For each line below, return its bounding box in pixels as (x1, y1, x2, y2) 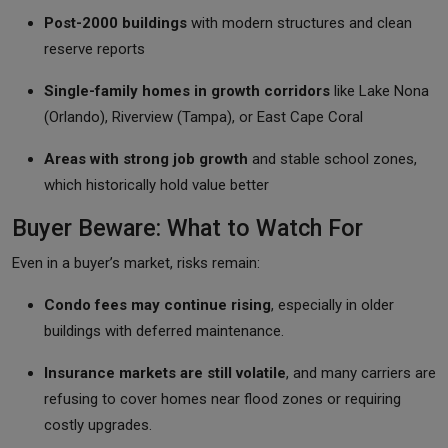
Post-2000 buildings (44, 13, 187, 32)
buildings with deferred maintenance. (44, 321, 284, 340)
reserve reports (44, 39, 145, 58)
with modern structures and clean (187, 13, 412, 32)
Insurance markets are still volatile (44, 363, 286, 382)
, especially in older (271, 295, 394, 314)
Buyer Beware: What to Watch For (12, 213, 363, 242)
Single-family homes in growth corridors (44, 81, 330, 100)
